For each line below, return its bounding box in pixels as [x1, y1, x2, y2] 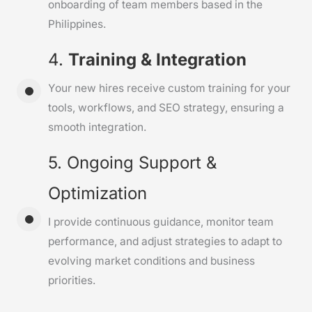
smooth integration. [48, 120, 146, 134]
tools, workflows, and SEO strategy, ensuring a [48, 101, 284, 115]
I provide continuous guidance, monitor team [48, 215, 274, 229]
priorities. [48, 274, 95, 288]
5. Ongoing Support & [48, 153, 217, 173]
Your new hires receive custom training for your [48, 81, 290, 95]
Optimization [48, 183, 147, 204]
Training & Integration [68, 49, 247, 70]
